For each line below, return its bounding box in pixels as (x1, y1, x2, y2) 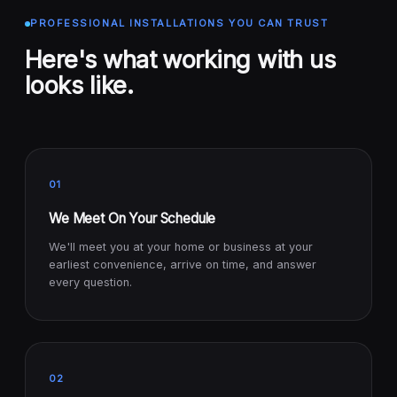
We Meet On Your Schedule (49, 210, 216, 228)
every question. (49, 276, 132, 290)
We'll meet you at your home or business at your (49, 240, 313, 254)
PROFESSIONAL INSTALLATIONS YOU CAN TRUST (30, 17, 329, 30)
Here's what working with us (25, 44, 336, 75)
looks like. (25, 70, 133, 101)
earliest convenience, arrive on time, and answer (49, 258, 316, 272)
